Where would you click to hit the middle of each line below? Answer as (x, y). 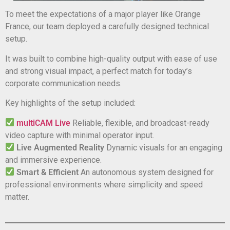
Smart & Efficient (48, 172)
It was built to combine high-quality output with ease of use (111, 59)
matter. (17, 197)
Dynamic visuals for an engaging (164, 147)
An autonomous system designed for (146, 172)
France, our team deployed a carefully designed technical (107, 27)
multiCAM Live (44, 123)
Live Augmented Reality (61, 147)
